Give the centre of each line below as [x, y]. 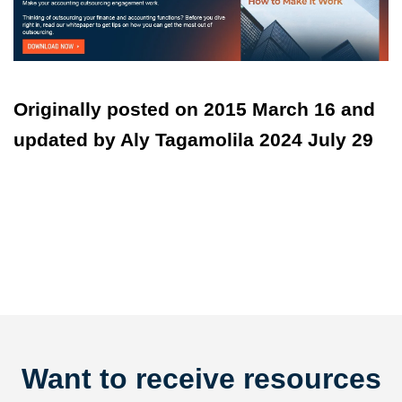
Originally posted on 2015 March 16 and [194, 109]
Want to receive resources [201, 379]
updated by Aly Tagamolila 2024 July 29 [196, 140]
